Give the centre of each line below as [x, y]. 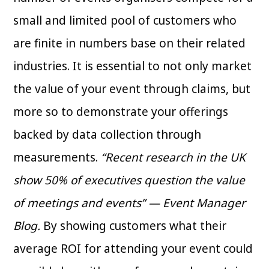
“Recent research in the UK [174, 157]
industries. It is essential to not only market [133, 66]
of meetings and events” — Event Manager [130, 203]
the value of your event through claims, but [132, 89]
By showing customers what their [134, 225]
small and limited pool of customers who [125, 20]
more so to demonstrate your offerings [121, 111]
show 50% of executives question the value [129, 180]
